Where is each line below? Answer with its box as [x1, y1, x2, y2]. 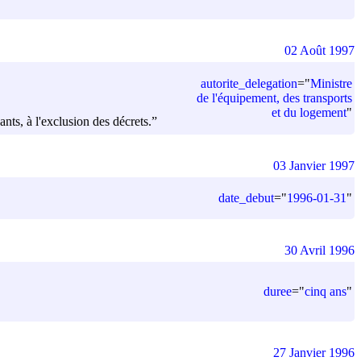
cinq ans [305, 284, 346, 298]
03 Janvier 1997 [273, 158, 355, 172]
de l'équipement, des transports [197, 90, 352, 105]
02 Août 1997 [284, 43, 355, 57]
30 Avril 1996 [284, 243, 355, 257]
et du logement [272, 105, 346, 119]
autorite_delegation [201, 76, 297, 90]
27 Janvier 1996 [273, 345, 355, 359]
